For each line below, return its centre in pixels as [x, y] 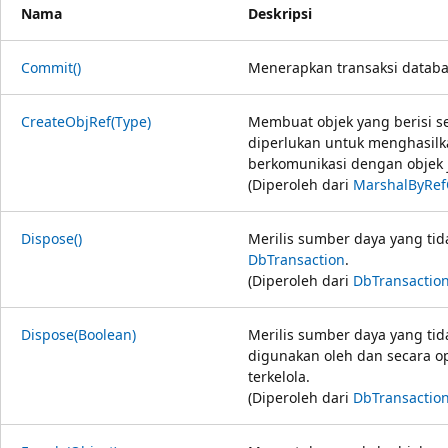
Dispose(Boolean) [78, 334]
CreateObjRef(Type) [86, 121]
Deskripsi [280, 13]
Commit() [51, 67]
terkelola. [279, 376]
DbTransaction [296, 259]
